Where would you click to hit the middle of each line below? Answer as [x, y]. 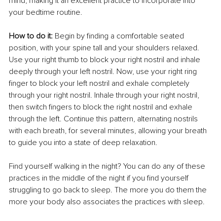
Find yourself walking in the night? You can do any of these [108, 166]
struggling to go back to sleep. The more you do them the [109, 190]
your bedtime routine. [46, 13]
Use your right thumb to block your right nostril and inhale [106, 60]
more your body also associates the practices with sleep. [107, 202]
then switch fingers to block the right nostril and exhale [102, 107]
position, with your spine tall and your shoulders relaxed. [105, 48]
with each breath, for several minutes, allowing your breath [109, 131]
